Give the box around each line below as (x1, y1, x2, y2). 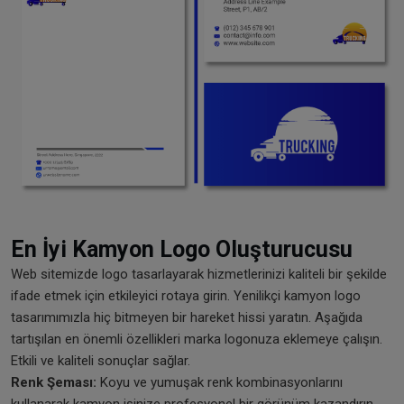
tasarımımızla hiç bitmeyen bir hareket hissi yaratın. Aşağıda (11, 309, 363, 326)
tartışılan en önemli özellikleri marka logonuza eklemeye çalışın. (11, 331, 382, 348)
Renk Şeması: (11, 374, 96, 391)
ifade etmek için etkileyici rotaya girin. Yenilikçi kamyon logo (11, 288, 361, 305)
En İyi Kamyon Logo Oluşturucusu (11, 236, 353, 263)
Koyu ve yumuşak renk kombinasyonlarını (96, 374, 343, 391)
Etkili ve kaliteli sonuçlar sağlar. (11, 353, 190, 370)
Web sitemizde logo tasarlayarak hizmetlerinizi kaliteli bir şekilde (11, 266, 387, 283)
